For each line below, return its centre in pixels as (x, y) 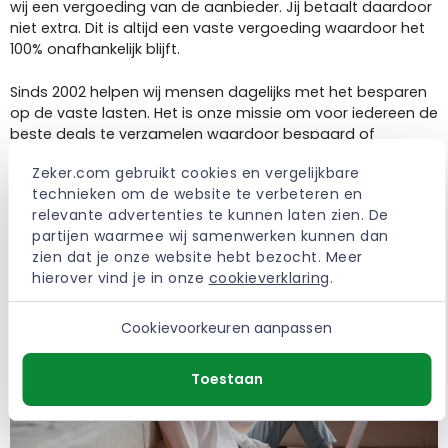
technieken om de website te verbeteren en (197, 194)
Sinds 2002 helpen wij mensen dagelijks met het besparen (218, 91)
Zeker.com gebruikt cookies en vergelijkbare (196, 173)
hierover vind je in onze (120, 278)
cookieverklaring (269, 278)
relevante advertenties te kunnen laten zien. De (210, 215)
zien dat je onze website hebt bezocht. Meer (197, 257)
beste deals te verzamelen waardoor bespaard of (192, 133)
